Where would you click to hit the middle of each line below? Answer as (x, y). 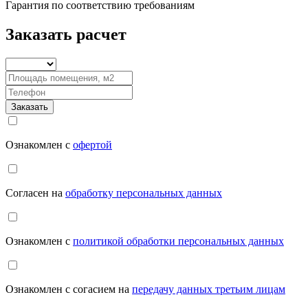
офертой (92, 144)
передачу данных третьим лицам (209, 289)
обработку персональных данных (144, 192)
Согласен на (35, 192)
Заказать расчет (66, 34)
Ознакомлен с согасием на (69, 289)
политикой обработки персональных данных (178, 241)
